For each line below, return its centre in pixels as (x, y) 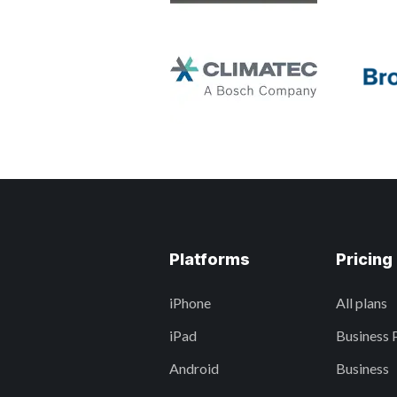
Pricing (364, 259)
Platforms (210, 259)
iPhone (190, 303)
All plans (361, 303)
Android (194, 368)
